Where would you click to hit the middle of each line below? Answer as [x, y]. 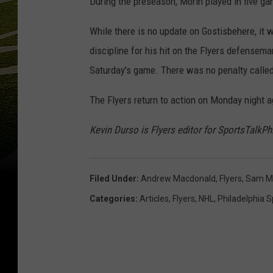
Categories [112, 199]
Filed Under [113, 179]
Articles [154, 199]
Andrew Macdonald [178, 179]
